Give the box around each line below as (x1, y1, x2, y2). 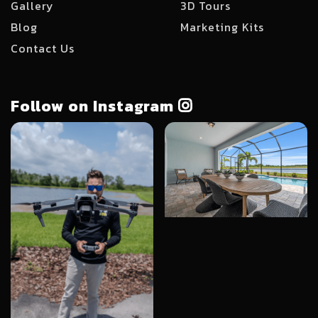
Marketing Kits (180, 18, 264, 35)
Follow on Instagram (11, 94, 178, 118)
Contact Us (11, 40, 75, 57)
